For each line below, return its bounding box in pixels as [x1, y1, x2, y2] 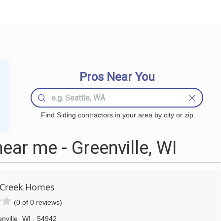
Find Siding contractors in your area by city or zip [40, 111, 193, 119]
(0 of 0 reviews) [14, 198, 62, 206]
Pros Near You [79, 70, 155, 84]
